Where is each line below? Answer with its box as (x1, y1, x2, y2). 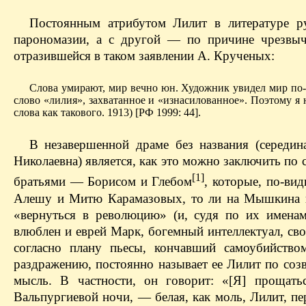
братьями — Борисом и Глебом (14, 174, 193, 189)
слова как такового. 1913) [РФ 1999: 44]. (14, 107, 201, 119)
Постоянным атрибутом (29, 16, 166, 31)
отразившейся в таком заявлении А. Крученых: (14, 48, 275, 64)
